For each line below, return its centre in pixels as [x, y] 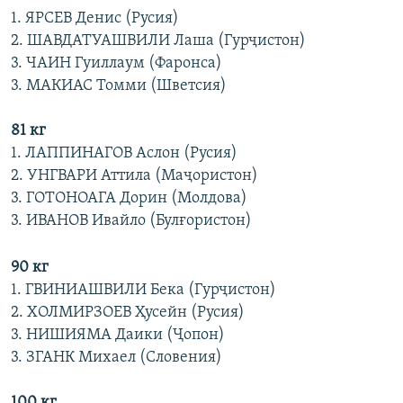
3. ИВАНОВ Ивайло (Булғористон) [131, 221]
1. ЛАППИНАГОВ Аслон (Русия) [124, 154]
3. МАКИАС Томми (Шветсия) [119, 86]
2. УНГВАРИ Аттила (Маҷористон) [134, 176]
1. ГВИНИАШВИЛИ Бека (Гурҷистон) [143, 291]
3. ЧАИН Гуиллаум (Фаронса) [116, 64]
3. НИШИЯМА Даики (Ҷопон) [118, 336]
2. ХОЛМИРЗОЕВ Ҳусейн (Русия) [128, 313]
